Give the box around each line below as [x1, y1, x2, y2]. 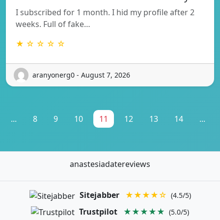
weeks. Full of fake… [16, 18, 90, 29]
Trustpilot [79, 206, 117, 217]
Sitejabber [79, 189, 119, 200]
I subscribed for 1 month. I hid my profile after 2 [16, 6, 194, 18]
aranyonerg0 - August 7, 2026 [32, 70, 130, 80]
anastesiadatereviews [70, 158, 150, 169]
